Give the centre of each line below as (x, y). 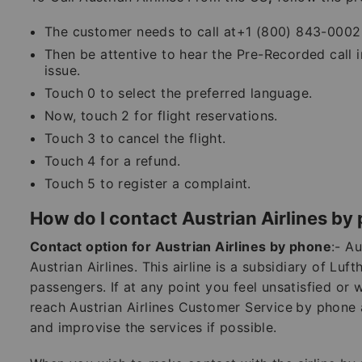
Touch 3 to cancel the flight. (137, 138)
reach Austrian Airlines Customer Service (161, 307)
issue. (65, 70)
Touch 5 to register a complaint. (150, 183)
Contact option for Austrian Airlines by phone (181, 246)
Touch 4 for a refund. (115, 160)
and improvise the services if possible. (154, 327)
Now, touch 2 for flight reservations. (164, 115)
